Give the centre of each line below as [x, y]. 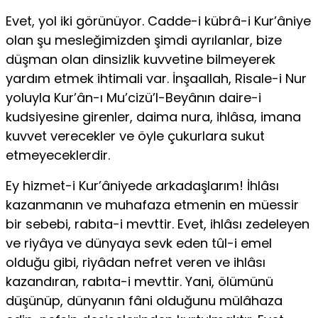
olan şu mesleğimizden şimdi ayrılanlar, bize [144, 40]
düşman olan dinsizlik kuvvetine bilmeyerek [141, 60]
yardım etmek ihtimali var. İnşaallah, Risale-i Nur [156, 79]
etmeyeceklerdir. [58, 155]
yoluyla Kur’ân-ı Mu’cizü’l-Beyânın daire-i [133, 98]
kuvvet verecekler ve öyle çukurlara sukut [135, 136]
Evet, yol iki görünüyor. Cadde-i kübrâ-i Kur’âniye [158, 21]
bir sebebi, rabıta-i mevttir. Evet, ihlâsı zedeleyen [158, 224]
